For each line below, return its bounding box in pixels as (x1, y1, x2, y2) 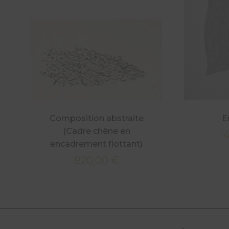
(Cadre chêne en (62, 126, 130, 136)
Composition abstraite (49, 113, 144, 123)
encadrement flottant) (50, 139, 143, 149)
